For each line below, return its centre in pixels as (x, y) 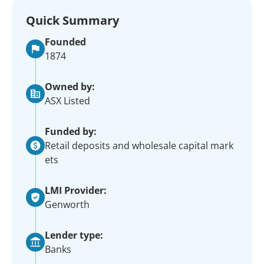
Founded (65, 42)
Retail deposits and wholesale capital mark (139, 146)
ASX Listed (67, 101)
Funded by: (71, 131)
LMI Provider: (76, 190)
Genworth (67, 204)
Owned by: (70, 87)
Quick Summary (72, 20)
